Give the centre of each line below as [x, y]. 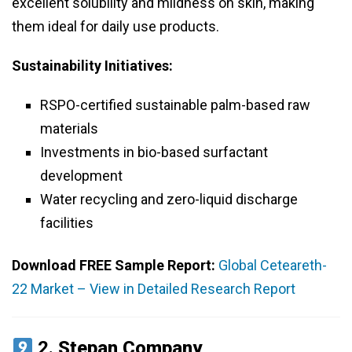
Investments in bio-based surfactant [154, 152]
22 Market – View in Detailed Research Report [154, 289]
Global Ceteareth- [273, 266]
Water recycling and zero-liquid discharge [169, 200]
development [81, 176]
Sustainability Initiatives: [92, 66]
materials [69, 129]
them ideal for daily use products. [115, 27]
